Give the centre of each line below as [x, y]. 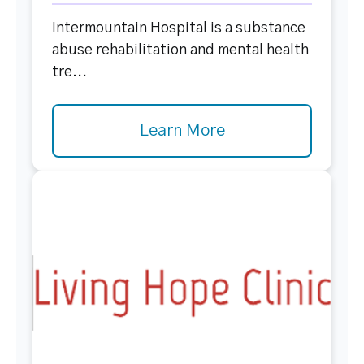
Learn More [182, 131]
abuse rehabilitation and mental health [180, 50]
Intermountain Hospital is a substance [179, 28]
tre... [69, 72]
